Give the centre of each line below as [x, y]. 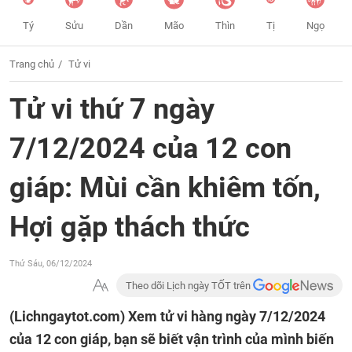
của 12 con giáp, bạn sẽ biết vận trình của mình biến [172, 339]
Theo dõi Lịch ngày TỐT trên [190, 286]
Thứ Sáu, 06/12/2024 [51, 264]
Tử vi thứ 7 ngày [112, 109]
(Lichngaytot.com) [69, 316]
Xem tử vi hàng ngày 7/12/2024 [227, 316]
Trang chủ [32, 64]
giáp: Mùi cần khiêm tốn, [165, 188]
